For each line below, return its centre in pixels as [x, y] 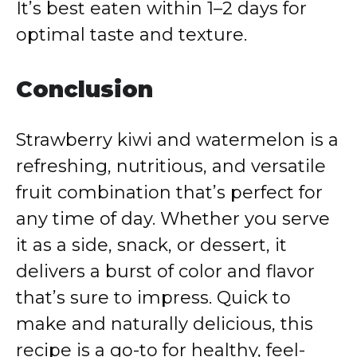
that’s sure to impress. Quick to [153, 298]
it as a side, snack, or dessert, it [151, 245]
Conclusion [84, 89]
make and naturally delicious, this [165, 324]
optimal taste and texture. [131, 35]
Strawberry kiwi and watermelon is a [177, 140]
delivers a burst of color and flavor [165, 271]
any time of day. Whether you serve [173, 219]
